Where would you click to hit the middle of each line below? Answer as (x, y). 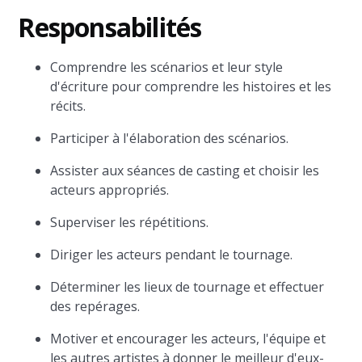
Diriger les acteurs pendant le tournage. (172, 255)
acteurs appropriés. (110, 190)
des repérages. (95, 306)
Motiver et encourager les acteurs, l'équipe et (188, 339)
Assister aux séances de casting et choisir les (185, 170)
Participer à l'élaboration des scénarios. (170, 138)
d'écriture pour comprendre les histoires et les (191, 86)
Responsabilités (110, 27)
